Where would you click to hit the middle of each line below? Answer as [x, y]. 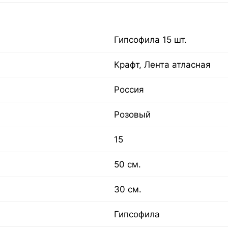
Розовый [132, 115]
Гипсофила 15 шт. [150, 40]
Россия [129, 90]
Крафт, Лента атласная [162, 65]
